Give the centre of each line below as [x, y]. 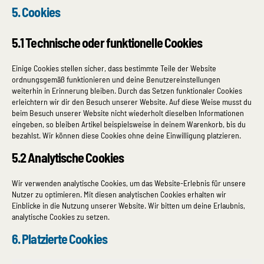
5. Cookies [36, 12]
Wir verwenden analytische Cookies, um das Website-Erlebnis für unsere [129, 183]
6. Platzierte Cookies [60, 239]
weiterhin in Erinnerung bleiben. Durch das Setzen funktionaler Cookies [127, 90]
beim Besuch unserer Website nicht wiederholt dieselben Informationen [128, 113]
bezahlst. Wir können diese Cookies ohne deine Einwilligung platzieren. [126, 135]
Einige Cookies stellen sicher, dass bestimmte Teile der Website [114, 68]
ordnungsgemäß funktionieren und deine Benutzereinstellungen [116, 79]
